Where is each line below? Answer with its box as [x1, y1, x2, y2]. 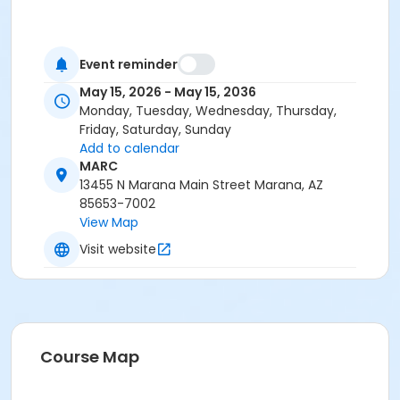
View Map [79, 213, 138, 232]
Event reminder [79, 54, 178, 73]
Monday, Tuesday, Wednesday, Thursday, [79, 102, 337, 121]
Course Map [40, 346, 139, 369]
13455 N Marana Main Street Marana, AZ [79, 176, 323, 195]
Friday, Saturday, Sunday [79, 121, 231, 139]
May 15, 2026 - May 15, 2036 [79, 83, 256, 102]
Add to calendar [79, 139, 179, 158]
